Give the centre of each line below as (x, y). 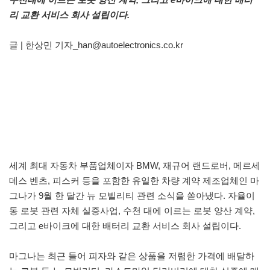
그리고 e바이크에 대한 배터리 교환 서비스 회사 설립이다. (125, 225)
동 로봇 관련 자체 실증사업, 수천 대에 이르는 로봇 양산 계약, (132, 210)
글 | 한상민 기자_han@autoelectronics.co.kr (96, 45)
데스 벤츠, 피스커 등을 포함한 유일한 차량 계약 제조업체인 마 (134, 180)
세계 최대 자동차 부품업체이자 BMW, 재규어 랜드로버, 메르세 (135, 165)
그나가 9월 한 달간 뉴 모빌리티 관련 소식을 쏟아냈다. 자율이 (132, 195)
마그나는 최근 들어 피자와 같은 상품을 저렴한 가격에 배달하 (132, 256)
